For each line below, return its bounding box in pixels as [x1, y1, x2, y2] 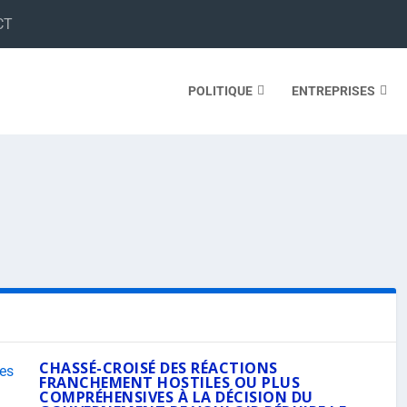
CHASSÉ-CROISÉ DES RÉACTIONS [39, 358, 278, 378]
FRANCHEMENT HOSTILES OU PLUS [39, 372, 300, 392]
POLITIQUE [187, 83, 253, 98]
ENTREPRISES [291, 83, 375, 98]
